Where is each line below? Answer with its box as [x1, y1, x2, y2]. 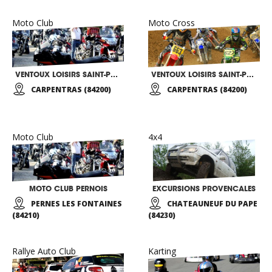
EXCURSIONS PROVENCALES [152, 184, 256, 193]
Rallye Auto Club [12, 245, 76, 257]
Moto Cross [148, 17, 195, 29]
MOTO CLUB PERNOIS [29, 184, 107, 193]
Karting [148, 245, 176, 257]
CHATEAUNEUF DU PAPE [167, 199, 257, 209]
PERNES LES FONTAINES [31, 199, 122, 209]
